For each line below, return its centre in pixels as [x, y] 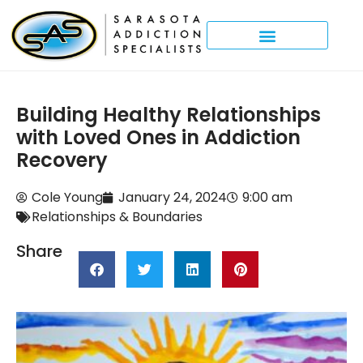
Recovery [62, 160]
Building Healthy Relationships [169, 115]
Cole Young [67, 198]
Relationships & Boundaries [117, 217]
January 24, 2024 [173, 198]
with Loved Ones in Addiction [158, 138]
